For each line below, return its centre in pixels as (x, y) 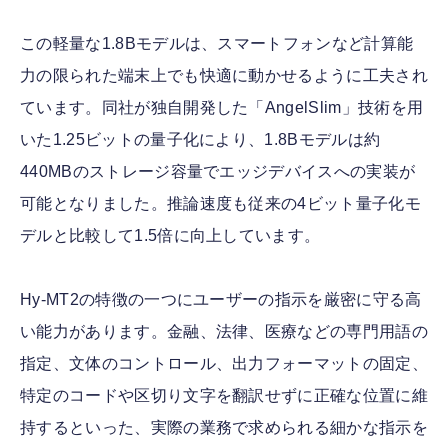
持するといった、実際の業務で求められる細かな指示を (224, 427)
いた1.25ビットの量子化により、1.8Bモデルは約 (200, 139)
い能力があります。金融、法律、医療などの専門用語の (224, 331)
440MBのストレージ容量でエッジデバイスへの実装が (218, 171)
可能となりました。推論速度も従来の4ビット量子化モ (220, 203)
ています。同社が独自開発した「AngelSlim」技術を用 (222, 107)
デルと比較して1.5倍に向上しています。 (170, 235)
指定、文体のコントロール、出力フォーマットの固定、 (224, 363)
